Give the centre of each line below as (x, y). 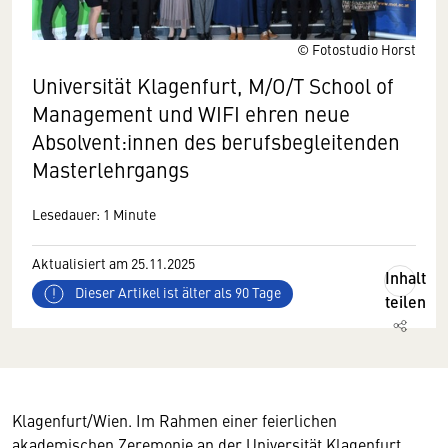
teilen (405, 301)
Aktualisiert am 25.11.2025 (113, 263)
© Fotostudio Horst (356, 49)
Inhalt (405, 277)
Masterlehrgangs (110, 169)
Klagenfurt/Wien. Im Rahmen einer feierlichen (174, 420)
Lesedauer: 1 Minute (94, 214)
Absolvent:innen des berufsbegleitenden (216, 141)
